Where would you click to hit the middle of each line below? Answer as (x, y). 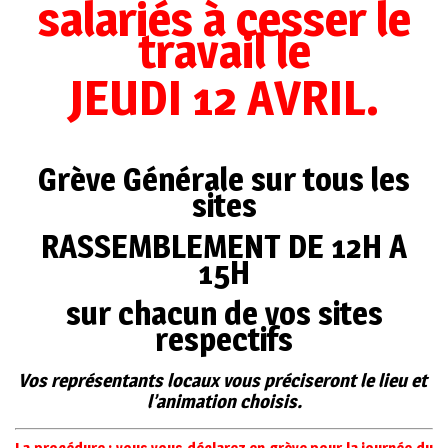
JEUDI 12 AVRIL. (224, 98)
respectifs (224, 340)
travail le (224, 51)
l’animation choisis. (224, 402)
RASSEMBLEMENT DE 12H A (224, 247)
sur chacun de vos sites (224, 314)
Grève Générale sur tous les (224, 180)
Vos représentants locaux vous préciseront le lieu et (224, 381)
